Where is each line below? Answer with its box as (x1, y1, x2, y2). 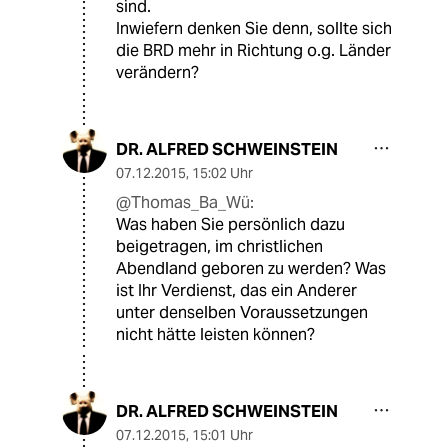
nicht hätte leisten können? (116, 324, 315, 346)
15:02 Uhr (192, 164, 253, 183)
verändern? (116, 62, 199, 84)
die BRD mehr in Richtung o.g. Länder (116, 40, 391, 62)
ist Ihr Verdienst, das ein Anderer (116, 280, 357, 302)
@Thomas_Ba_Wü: (116, 192, 254, 214)
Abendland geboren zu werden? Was (116, 258, 386, 280)
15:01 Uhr (192, 426, 253, 445)
